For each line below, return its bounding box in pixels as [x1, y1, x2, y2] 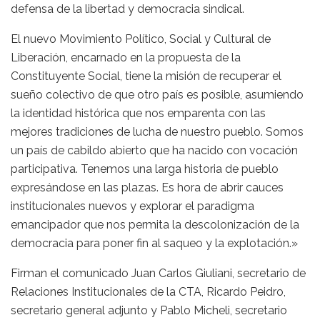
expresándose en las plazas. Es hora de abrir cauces [11, 181, 284, 195]
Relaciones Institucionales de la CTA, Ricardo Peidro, [11, 285, 286, 299]
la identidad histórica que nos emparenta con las [11, 106, 266, 121]
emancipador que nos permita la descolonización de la [11, 218, 299, 232]
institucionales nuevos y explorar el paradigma [11, 199, 254, 214]
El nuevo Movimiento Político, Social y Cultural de [11, 32, 271, 46]
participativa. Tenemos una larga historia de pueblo [11, 162, 279, 176]
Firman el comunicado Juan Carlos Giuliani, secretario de [11, 266, 306, 281]
